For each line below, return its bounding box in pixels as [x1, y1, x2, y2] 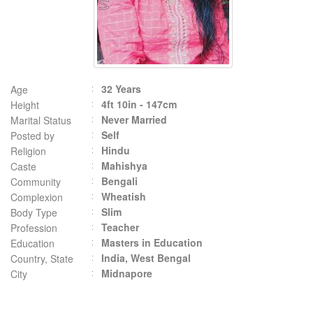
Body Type [10, 205, 57, 219]
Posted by [10, 129, 54, 143]
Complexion [10, 190, 63, 204]
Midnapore [101, 266, 152, 280]
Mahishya [101, 159, 147, 173]
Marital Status [10, 113, 71, 127]
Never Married [101, 112, 167, 126]
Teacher [101, 220, 139, 234]
